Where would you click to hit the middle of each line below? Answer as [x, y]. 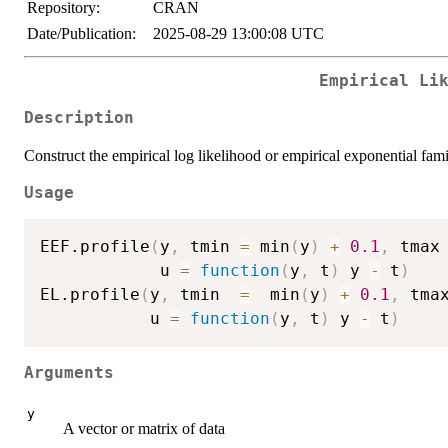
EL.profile [90, 295]
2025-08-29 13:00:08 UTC [238, 33]
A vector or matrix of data [144, 429]
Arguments [69, 372]
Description [79, 117]
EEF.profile [95, 247]
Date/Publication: [81, 33]
